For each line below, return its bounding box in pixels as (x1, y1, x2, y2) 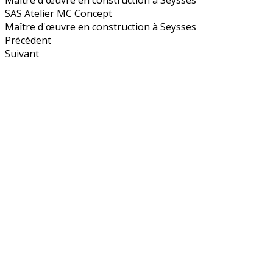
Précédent (5, 33, 51, 47)
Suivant (5, 46, 39, 60)
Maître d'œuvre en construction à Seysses (5, 19, 196, 34)
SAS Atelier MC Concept (5, 6, 112, 20)
